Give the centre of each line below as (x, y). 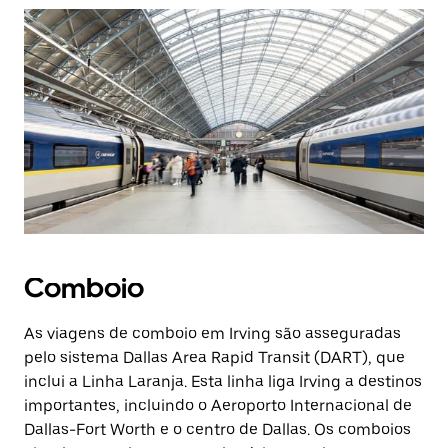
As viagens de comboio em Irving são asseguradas (212, 333)
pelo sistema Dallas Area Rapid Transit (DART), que (214, 357)
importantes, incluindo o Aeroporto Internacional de (218, 405)
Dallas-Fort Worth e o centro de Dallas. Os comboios (217, 429)
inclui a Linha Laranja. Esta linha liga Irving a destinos (223, 381)
